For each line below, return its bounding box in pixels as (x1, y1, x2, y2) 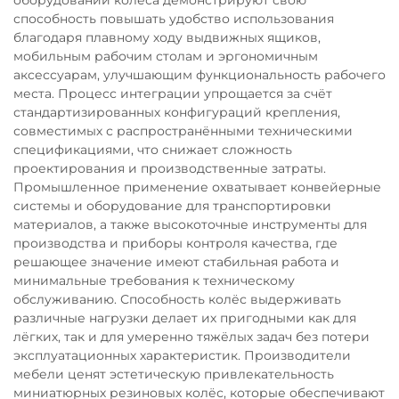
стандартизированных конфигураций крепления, (13, 103, 340, 120)
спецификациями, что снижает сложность (13, 141, 292, 158)
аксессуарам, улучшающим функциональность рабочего (13, 66, 386, 83)
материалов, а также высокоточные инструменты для (13, 216, 367, 232)
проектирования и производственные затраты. (13, 159, 326, 176)
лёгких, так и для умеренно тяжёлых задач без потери (13, 328, 370, 345)
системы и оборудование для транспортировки (13, 197, 331, 214)
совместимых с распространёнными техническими (13, 122, 353, 139)
